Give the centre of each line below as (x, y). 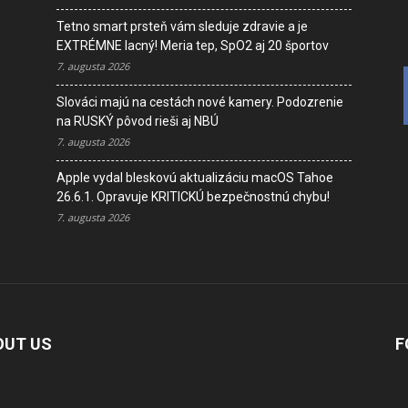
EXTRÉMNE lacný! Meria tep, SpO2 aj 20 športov (193, 46)
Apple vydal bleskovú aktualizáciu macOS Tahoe (195, 178)
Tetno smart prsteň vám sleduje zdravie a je (182, 26)
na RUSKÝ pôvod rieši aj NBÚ (138, 121)
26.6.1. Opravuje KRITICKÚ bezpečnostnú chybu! (193, 197)
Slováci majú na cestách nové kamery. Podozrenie (200, 102)
